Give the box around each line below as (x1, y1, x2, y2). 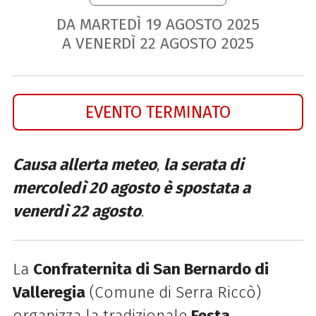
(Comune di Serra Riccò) (85, 283, 261, 303)
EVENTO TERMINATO (85, 101, 231, 122)
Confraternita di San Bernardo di (32, 260, 269, 279)
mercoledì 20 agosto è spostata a (12, 178, 250, 197)
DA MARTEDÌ (56, 14, 141, 34)
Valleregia (12, 283, 85, 303)
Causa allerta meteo (12, 154, 157, 174)
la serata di (163, 154, 243, 174)
